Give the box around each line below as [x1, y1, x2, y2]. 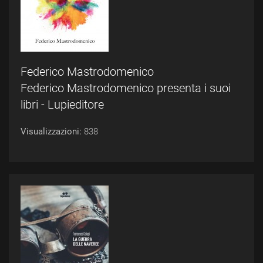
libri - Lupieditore [21, 97, 104, 112]
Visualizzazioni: [21, 126, 84, 137]
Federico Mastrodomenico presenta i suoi [21, 81, 231, 95]
